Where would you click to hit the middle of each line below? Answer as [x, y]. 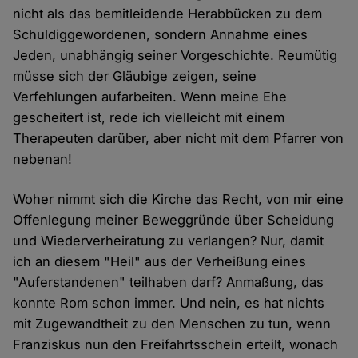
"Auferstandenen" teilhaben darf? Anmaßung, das [169, 282]
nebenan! [43, 159]
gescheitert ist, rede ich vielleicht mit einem [149, 118]
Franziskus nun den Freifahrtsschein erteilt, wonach [176, 345]
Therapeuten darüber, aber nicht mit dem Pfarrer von [179, 139]
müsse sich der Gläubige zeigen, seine [135, 76]
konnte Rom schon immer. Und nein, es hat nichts [169, 303]
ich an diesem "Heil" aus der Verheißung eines [160, 262]
